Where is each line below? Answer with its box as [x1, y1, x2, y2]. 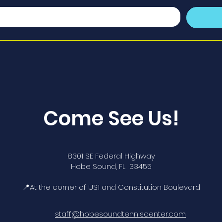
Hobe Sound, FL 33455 [70, 161, 152, 171]
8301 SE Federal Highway [67, 151, 155, 161]
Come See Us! [43, 105, 179, 132]
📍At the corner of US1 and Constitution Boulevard [22, 182, 200, 192]
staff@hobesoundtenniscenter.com [55, 209, 186, 219]
